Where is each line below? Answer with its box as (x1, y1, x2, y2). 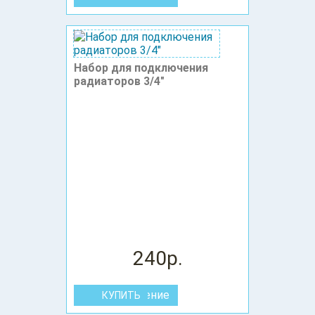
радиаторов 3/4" (74, 75, 165, 88)
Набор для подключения (74, 61, 208, 75)
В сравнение (102, 288, 169, 302)
